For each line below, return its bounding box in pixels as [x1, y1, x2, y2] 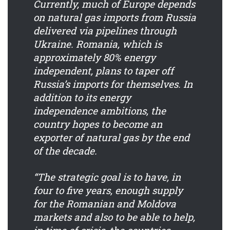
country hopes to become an [33, 118, 162, 131]
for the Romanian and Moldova [33, 197, 176, 210]
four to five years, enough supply [33, 184, 183, 197]
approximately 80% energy [33, 51, 156, 64]
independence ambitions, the [33, 104, 166, 118]
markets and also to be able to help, [33, 210, 195, 224]
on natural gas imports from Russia [33, 11, 196, 24]
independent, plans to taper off [33, 64, 174, 78]
